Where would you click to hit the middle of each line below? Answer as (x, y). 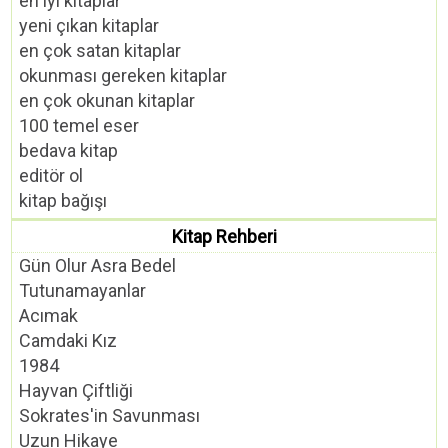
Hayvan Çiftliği (76, 391)
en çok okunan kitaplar (107, 101)
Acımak (49, 316)
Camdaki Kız (68, 341)
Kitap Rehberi (224, 237)
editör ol (51, 176)
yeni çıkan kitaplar (89, 26)
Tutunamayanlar (83, 291)
